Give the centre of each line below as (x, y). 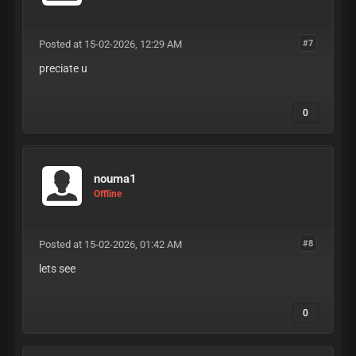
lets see (57, 268)
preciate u (63, 68)
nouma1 (115, 179)
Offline (108, 194)
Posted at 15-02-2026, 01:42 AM (110, 244)
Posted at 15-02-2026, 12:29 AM (110, 44)
